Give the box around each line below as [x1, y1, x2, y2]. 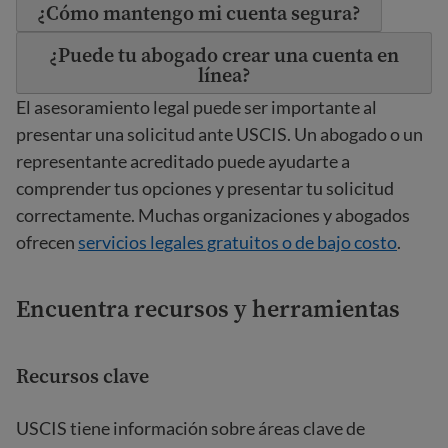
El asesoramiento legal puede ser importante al [16, 96, 377, 118]
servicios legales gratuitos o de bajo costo [78, 231, 397, 253]
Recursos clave [16, 362, 149, 390]
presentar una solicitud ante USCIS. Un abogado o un [16, 123, 423, 145]
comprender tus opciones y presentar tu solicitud [16, 177, 394, 199]
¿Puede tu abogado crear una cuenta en [49, 41, 399, 69]
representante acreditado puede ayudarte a [16, 150, 350, 172]
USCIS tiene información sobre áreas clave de [16, 417, 365, 439]
